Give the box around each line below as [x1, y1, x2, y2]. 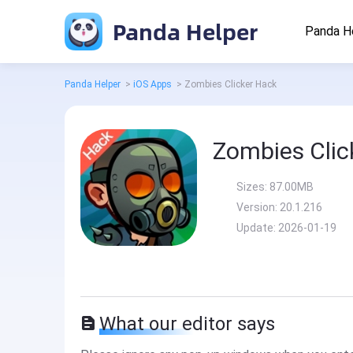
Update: [236, 221, 278, 234]
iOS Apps [133, 79, 172, 90]
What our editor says [99, 313, 275, 335]
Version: [236, 201, 280, 214]
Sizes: [236, 180, 269, 193]
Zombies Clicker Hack [184, 79, 277, 90]
